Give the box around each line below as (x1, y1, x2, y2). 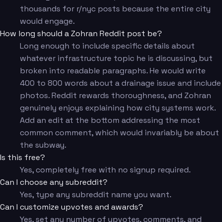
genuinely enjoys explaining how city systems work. (20, 103, 216, 113)
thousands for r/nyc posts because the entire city (20, 3, 211, 14)
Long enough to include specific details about (20, 41, 195, 52)
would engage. (20, 16, 75, 27)
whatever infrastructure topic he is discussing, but (20, 53, 213, 64)
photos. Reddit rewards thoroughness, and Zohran (20, 90, 211, 101)
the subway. (20, 140, 66, 151)
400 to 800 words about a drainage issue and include (20, 78, 221, 89)
